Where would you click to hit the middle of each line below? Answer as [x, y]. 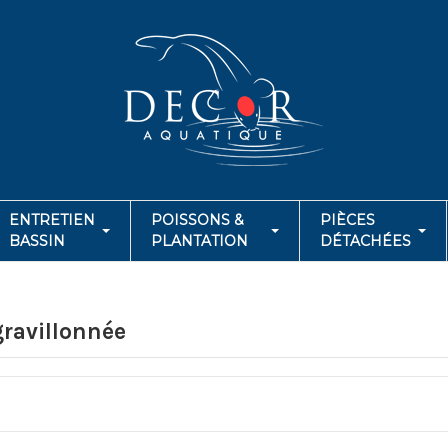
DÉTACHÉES [365, 241]
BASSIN [37, 241]
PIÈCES [347, 220]
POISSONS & [197, 220]
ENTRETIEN [52, 220]
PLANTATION [199, 241]
